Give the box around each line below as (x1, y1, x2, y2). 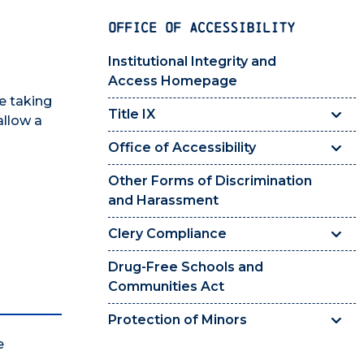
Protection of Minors (108, 312, 247, 328)
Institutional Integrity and (108, 54, 276, 70)
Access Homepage (108, 73, 237, 89)
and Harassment (108, 193, 219, 209)
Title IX (108, 106, 155, 123)
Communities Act (108, 279, 224, 295)
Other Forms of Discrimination (108, 173, 312, 189)
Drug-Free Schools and (108, 259, 263, 275)
